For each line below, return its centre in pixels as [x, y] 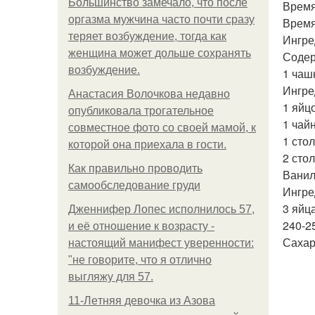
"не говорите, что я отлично [140, 260]
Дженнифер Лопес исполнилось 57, [161, 209]
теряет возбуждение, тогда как [147, 36]
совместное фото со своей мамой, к [162, 128]
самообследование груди [134, 185]
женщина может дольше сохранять [160, 53]
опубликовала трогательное [141, 111]
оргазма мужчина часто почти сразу [161, 19]
